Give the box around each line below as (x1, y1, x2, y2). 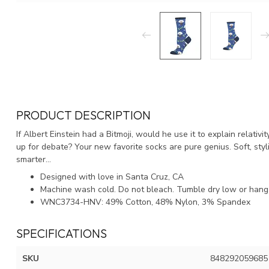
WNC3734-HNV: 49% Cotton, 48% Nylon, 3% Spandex (40, 196, 250, 208)
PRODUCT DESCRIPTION (16, 107, 151, 122)
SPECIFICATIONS (16, 226, 107, 241)
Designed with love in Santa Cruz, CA (40, 171, 184, 183)
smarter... (16, 153, 51, 165)
